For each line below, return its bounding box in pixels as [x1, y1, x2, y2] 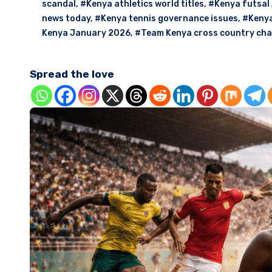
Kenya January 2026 [42, 28, 131, 38]
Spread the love [30, 68, 114, 80]
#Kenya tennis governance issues [95, 13, 238, 24]
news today [42, 13, 90, 24]
